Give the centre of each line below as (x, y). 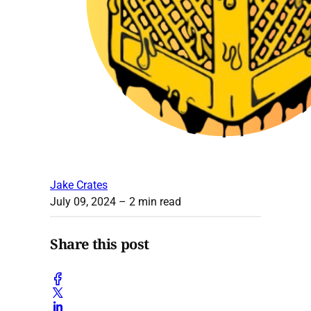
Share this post (100, 244)
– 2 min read (149, 201)
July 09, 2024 (83, 201)
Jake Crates (79, 185)
